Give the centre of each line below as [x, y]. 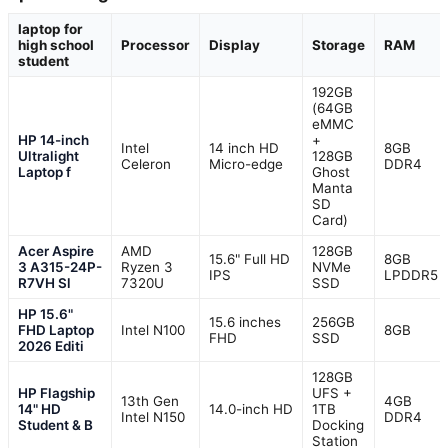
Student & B [55, 425]
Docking [338, 425]
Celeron [146, 164]
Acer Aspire [56, 251]
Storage [338, 45]
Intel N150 [153, 417]
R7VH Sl [44, 283]
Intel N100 [153, 330]
